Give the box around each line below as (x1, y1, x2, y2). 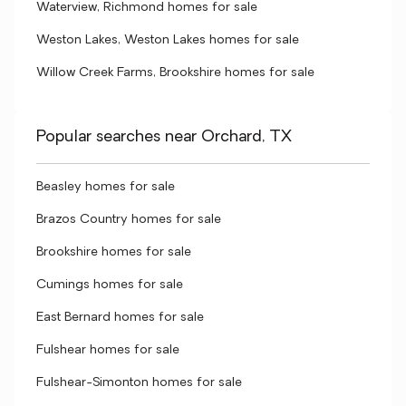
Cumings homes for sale (36, 278, 183, 292)
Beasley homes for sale (36, 180, 175, 194)
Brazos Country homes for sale (36, 213, 221, 227)
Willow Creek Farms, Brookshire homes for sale (36, 66, 314, 80)
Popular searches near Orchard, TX (36, 129, 292, 146)
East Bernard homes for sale (36, 311, 204, 324)
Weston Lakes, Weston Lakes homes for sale (36, 34, 299, 47)
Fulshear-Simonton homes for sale (36, 376, 242, 390)
